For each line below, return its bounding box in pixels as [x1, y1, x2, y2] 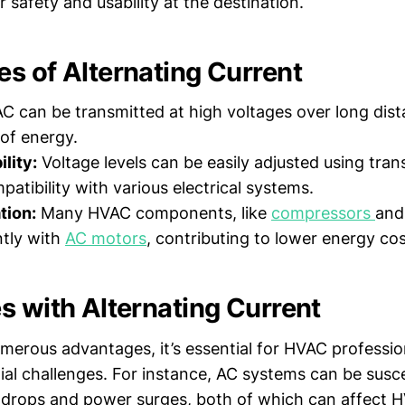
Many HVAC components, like [36, 203, 271, 223]
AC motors [65, 229, 146, 249]
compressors [271, 203, 375, 223]
